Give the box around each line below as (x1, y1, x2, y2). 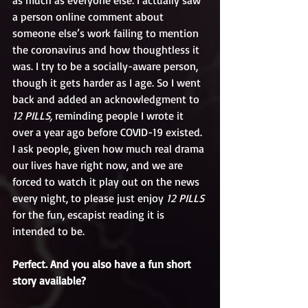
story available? (12, 274, 86, 287)
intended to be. (12, 224, 85, 238)
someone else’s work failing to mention (12, 26, 201, 40)
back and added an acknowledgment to (12, 92, 202, 106)
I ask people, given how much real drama (12, 142, 207, 155)
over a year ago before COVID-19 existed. (12, 125, 205, 139)
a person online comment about (12, 10, 166, 23)
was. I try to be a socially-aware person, (12, 59, 201, 73)
